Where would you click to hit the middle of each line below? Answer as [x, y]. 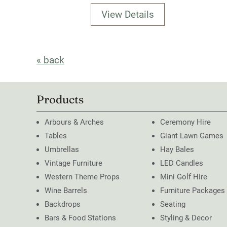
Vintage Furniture [73, 163]
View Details [128, 15]
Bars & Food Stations [80, 218]
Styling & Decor [186, 218]
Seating [173, 204]
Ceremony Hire [185, 122]
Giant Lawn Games [192, 136]
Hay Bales [177, 150]
